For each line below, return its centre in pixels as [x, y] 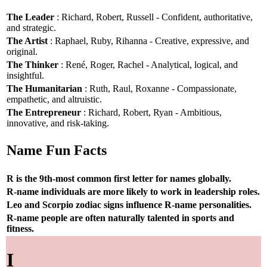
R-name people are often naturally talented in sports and [120, 218]
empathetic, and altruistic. [54, 99]
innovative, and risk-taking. [58, 123]
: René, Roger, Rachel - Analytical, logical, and [148, 64]
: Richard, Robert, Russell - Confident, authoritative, [153, 17]
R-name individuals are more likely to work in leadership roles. [133, 191]
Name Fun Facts [57, 150]
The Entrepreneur [44, 112]
